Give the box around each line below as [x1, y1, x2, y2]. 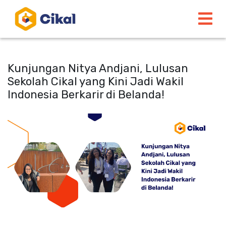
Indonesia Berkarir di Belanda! [8, 88, 164, 101]
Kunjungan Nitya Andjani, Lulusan [8, 62, 188, 75]
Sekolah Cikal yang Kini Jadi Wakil [8, 75, 184, 88]
